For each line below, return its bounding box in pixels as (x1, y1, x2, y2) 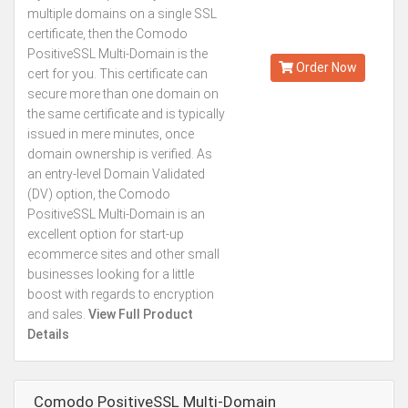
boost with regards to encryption (27, 287, 214, 301)
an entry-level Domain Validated (27, 167, 205, 181)
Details (27, 327, 69, 342)
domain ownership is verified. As (27, 147, 212, 161)
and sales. (27, 307, 86, 321)
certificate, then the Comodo (27, 26, 188, 41)
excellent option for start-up (27, 227, 184, 241)
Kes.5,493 (286, 11, 350, 28)
